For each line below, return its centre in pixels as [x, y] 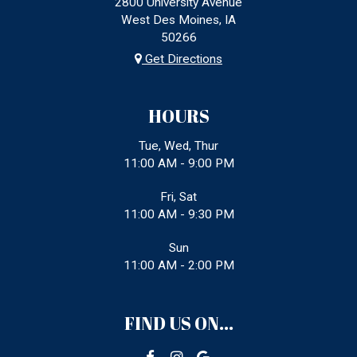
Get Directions [182, 59]
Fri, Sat [178, 197]
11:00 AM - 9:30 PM [178, 215]
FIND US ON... [178, 323]
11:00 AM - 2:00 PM [178, 266]
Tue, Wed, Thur [178, 146]
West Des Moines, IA [178, 20]
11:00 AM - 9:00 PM [178, 164]
